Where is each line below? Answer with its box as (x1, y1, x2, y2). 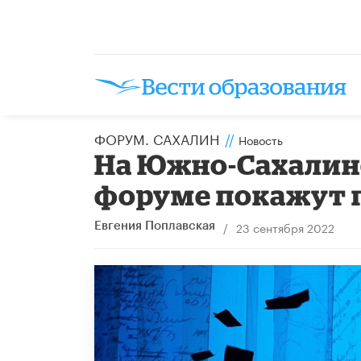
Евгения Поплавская (94, 219, 215, 232)
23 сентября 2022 (235, 218, 334, 236)
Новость (239, 130, 283, 148)
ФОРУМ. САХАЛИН (94, 127, 219, 148)
